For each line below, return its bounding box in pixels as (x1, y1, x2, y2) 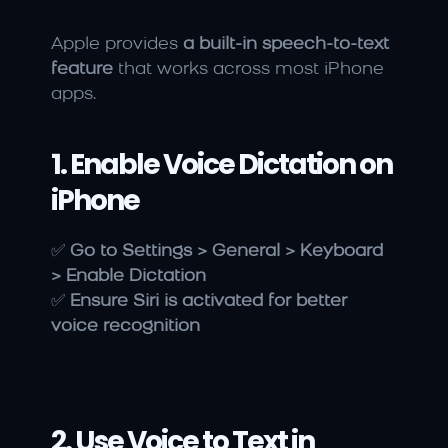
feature (51, 61, 113, 79)
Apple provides (51, 36, 183, 54)
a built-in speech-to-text (183, 36, 389, 54)
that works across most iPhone (113, 61, 384, 79)
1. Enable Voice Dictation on (51, 145, 392, 185)
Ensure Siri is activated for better (70, 293, 347, 311)
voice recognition (51, 318, 200, 336)
